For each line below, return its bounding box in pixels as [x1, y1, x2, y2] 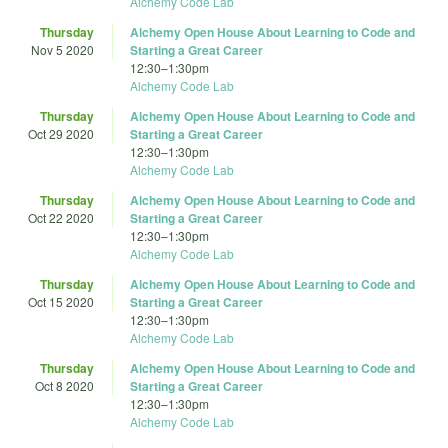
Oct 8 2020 [35, 377, 94, 395]
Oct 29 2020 [28, 125, 94, 143]
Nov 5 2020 [31, 41, 94, 59]
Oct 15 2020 [28, 293, 94, 311]
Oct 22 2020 [28, 209, 94, 227]
